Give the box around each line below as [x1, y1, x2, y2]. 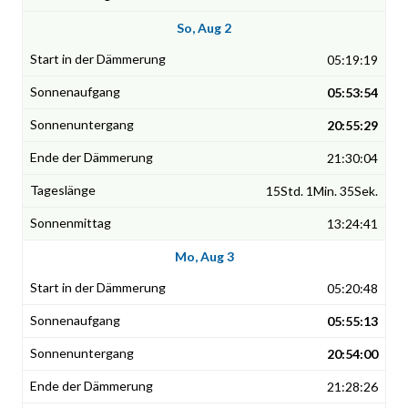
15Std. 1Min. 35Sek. [266, 183, 378, 199]
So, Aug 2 [177, 20, 231, 36]
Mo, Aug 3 [174, 249, 234, 265]
